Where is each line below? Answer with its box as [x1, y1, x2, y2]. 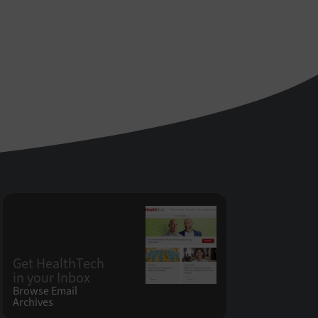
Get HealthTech [13, 254, 104, 273]
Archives [13, 295, 53, 309]
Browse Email [13, 283, 77, 298]
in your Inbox [13, 268, 90, 287]
